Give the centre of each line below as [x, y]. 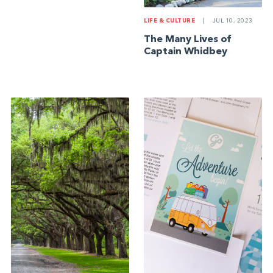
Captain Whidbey [186, 51]
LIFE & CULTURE [170, 21]
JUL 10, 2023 [232, 21]
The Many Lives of [188, 39]
